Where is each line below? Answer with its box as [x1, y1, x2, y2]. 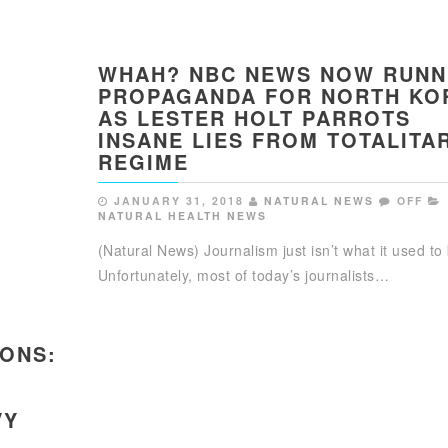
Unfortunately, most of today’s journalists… [97, 264, 390, 285]
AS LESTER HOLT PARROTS [97, 102, 411, 132]
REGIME [97, 146, 189, 176]
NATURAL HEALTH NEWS [97, 207, 267, 223]
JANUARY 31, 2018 [113, 192, 244, 208]
